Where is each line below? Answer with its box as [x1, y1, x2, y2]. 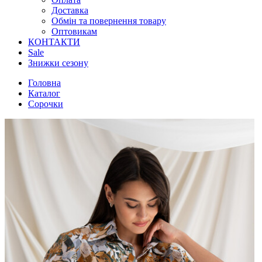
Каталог [28, 88, 60, 98]
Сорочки [28, 99, 63, 109]
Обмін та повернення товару [51, 16, 166, 26]
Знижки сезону [28, 58, 88, 68]
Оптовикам [51, 26, 97, 36]
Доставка [51, 5, 88, 15]
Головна [28, 78, 61, 88]
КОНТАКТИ [28, 37, 80, 47]
